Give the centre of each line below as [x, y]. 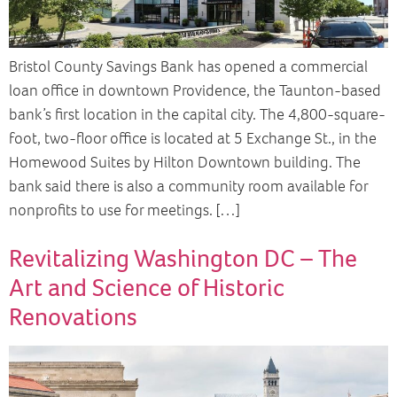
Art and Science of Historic [147, 287]
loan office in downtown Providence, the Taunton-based [195, 90]
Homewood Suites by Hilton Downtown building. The [185, 162]
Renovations [73, 316]
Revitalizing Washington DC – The [183, 258]
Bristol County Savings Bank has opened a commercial [188, 66]
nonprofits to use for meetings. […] [124, 210]
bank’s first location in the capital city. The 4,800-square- [197, 114]
